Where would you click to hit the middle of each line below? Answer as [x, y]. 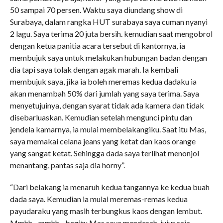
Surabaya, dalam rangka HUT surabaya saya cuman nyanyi [109, 22]
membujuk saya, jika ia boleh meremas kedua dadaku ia [103, 81]
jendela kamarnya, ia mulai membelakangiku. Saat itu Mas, [108, 129]
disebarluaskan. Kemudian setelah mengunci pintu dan [101, 117]
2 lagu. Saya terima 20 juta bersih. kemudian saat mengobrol [111, 34]
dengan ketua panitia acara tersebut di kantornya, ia [97, 46]
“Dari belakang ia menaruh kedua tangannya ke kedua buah [110, 187]
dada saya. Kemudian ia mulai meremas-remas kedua [99, 199]
